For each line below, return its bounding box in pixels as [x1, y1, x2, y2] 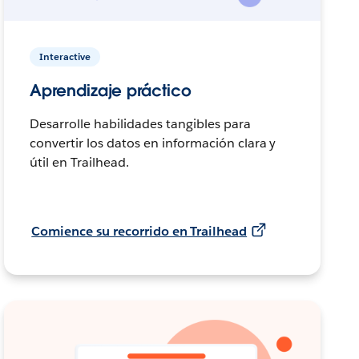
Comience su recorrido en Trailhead [31, 222, 248, 240]
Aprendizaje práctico [30, 79, 192, 101]
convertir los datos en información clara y [30, 134, 276, 151]
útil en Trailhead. [30, 153, 129, 171]
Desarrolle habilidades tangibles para [30, 115, 251, 132]
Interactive [39, 49, 91, 63]
